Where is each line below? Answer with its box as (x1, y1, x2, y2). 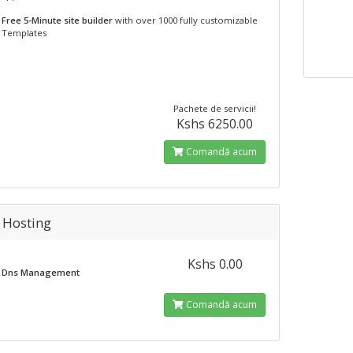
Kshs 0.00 (187, 255, 243, 273)
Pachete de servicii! (173, 102, 257, 114)
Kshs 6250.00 (176, 115, 254, 132)
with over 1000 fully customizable (112, 14, 258, 26)
